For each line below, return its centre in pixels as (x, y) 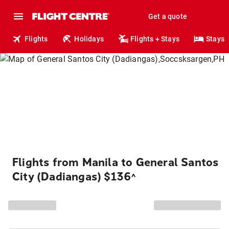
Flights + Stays (155, 39)
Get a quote (167, 16)
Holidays (89, 39)
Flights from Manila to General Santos (116, 163)
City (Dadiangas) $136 (72, 177)
